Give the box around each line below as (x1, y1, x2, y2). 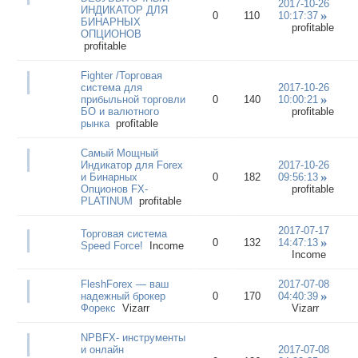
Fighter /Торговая (80, 69, 162, 82)
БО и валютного (80, 105, 159, 117)
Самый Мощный (80, 146, 158, 159)
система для (80, 81, 142, 93)
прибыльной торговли (80, 93, 185, 105)
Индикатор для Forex (80, 158, 183, 171)
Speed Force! (80, 239, 143, 252)
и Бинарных (80, 170, 137, 183)
